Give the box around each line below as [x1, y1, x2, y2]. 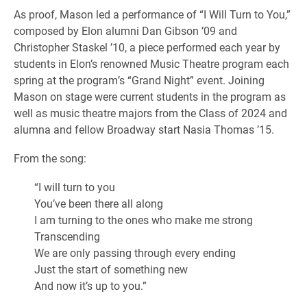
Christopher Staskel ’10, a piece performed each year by [14, 39, 280, 54]
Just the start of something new [34, 261, 188, 276]
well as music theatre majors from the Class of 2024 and [14, 105, 287, 120]
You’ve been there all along [34, 195, 163, 210]
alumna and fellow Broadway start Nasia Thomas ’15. [14, 121, 274, 136]
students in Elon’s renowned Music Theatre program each [14, 56, 289, 71]
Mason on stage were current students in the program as [14, 88, 286, 103]
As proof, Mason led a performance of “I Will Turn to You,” [14, 6, 291, 21]
